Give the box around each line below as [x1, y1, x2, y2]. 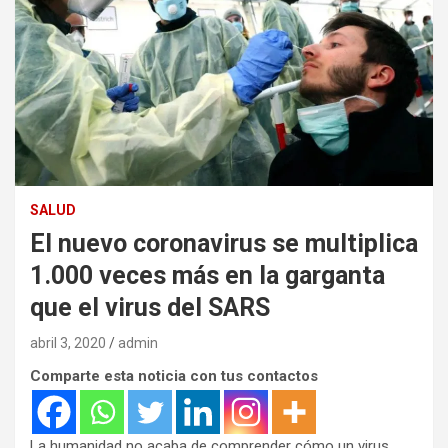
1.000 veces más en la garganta [30, 261, 385, 291]
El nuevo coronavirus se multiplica [30, 229, 418, 259]
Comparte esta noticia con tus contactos [30, 367, 318, 386]
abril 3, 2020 [30, 335, 106, 352]
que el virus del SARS [30, 293, 270, 323]
